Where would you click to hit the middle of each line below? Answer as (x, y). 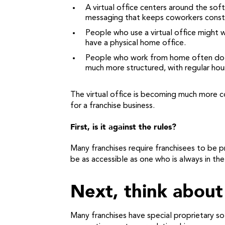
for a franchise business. (113, 106)
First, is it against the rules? (123, 127)
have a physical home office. (136, 43)
